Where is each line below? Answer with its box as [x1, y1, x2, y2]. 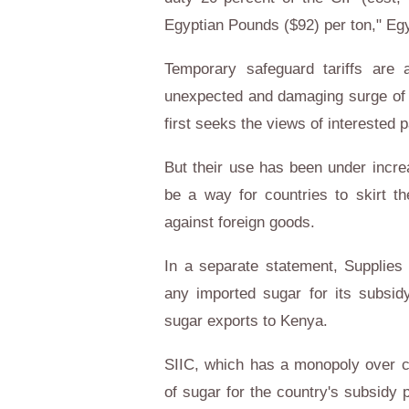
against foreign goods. [164, 214, 315, 231]
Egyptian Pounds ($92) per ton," [164, 16, 386, 34]
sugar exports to [164, 312, 280, 330]
